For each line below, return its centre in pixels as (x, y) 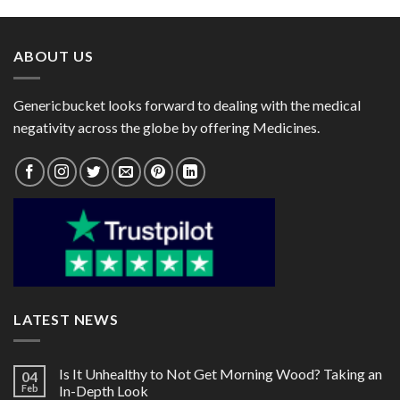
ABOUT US (54, 56)
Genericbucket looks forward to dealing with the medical (187, 104)
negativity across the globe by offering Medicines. (167, 127)
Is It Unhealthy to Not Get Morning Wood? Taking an (221, 374)
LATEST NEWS (66, 319)
